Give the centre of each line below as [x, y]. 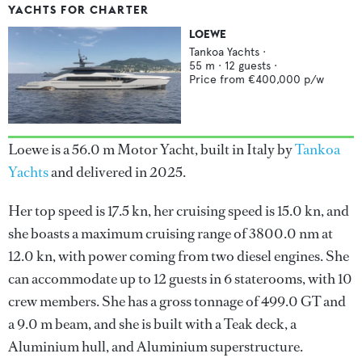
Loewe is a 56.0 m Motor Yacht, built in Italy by [152, 150]
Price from [219, 80]
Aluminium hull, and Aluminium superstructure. [156, 347]
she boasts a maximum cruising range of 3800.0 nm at [170, 234]
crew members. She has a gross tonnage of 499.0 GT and [177, 302]
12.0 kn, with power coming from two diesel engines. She [179, 257]
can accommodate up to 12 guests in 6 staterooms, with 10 [180, 279]
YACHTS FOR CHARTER [79, 10]
